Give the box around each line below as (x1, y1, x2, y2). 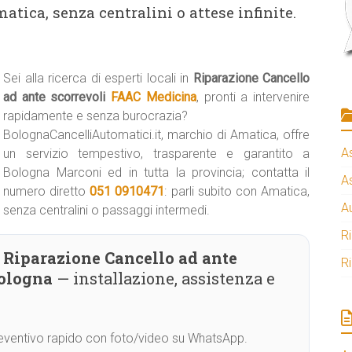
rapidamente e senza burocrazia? (3, 108, 188, 123)
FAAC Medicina (111, 90, 196, 104)
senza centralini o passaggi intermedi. (3, 203, 210, 218)
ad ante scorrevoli (3, 90, 112, 104)
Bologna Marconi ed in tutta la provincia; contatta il (3, 165, 310, 180)
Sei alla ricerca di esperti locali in (3, 71, 193, 86)
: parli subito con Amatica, (164, 184, 310, 199)
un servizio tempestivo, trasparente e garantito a (3, 146, 310, 161)
